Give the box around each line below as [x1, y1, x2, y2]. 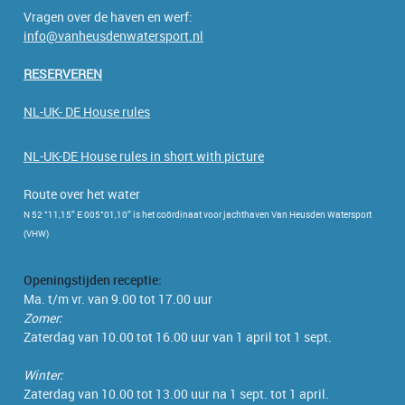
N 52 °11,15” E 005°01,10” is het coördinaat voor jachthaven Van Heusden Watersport [24, 207, 372, 221]
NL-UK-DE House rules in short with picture [24, 146, 264, 165]
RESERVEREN [24, 64, 102, 82]
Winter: [24, 365, 63, 383]
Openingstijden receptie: [24, 270, 162, 288]
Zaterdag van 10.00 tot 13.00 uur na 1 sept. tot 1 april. [24, 384, 329, 402]
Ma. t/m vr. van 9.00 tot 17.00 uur [24, 289, 212, 307]
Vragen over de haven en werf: [24, 7, 193, 25]
